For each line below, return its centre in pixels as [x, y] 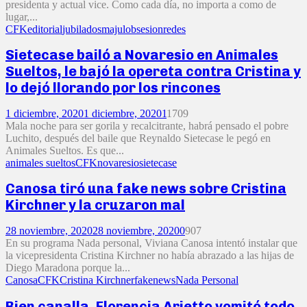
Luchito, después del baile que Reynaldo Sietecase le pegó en [138, 138]
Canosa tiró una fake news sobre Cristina [146, 189]
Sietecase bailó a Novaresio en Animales [142, 55]
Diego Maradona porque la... [68, 267]
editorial [45, 29]
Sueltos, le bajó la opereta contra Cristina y [153, 72]
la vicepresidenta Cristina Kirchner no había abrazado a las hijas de [150, 255]
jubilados [82, 29]
